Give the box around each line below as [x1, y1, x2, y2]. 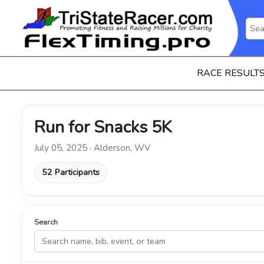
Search [34, 216, 58, 227]
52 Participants [42, 166, 100, 179]
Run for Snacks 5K [34, 115, 171, 138]
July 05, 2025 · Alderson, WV [34, 141, 150, 154]
